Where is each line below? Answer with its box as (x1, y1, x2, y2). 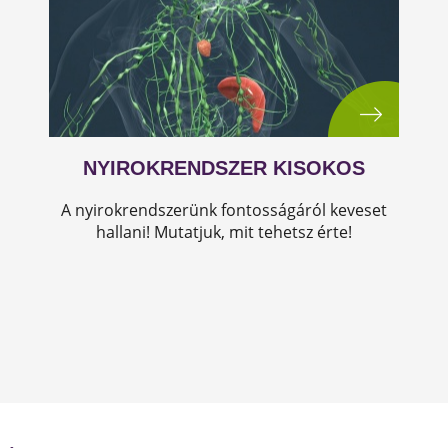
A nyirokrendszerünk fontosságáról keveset (61, 199, 387, 221)
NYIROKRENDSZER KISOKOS (83, 157, 365, 179)
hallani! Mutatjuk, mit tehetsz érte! (96, 221, 352, 243)
